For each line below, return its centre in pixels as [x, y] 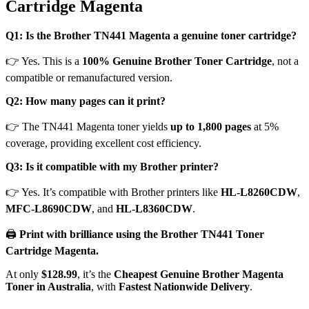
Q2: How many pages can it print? [86, 101]
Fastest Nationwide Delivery [184, 286]
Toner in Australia [48, 286]
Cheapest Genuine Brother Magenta [199, 274]
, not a [285, 61]
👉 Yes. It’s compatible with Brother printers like [113, 192]
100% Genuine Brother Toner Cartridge [177, 61]
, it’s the [96, 274]
